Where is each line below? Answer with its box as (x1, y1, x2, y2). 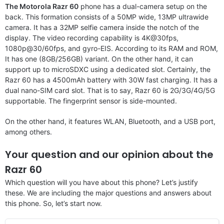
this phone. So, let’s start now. (5, 198, 102, 207)
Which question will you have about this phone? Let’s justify (5, 177, 198, 186)
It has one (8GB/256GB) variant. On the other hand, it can (5, 54, 193, 63)
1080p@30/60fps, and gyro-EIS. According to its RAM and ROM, (5, 43, 218, 52)
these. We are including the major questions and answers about (5, 188, 211, 197)
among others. (5, 127, 52, 136)
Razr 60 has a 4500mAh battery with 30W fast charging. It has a (5, 75, 217, 84)
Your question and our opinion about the (5, 147, 213, 161)
